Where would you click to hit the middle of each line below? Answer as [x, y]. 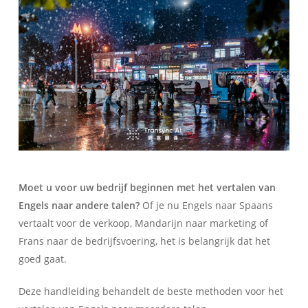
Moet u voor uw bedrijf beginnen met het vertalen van [147, 187]
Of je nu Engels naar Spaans [206, 205]
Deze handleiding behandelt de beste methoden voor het [151, 291]
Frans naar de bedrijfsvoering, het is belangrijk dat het [144, 241]
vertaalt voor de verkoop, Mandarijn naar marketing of [143, 223]
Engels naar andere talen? [79, 205]
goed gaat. [42, 258]
